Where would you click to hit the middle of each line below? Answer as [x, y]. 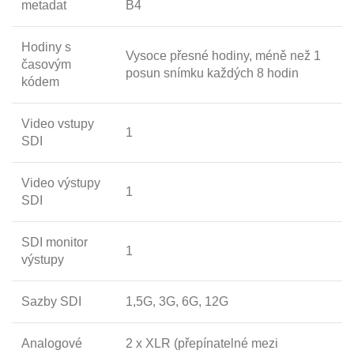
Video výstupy [61, 183]
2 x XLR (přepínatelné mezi [202, 343]
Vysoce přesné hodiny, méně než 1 [223, 55]
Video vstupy [58, 123]
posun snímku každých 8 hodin [212, 73]
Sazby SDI [51, 301]
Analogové [52, 343]
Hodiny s [46, 47]
